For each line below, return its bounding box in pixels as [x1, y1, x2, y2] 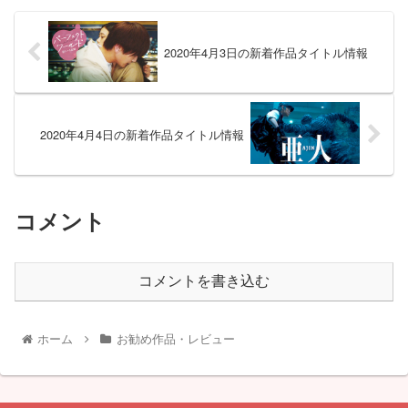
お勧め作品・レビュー [116, 329, 235, 347]
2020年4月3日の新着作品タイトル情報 [163, 43, 368, 61]
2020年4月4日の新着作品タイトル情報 [40, 125, 245, 143]
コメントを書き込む [138, 272, 270, 289]
